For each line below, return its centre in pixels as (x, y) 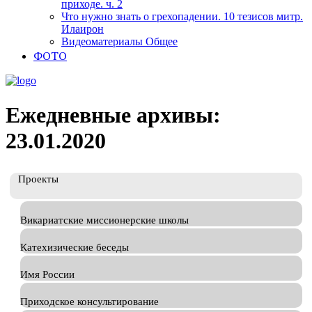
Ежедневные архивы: (113, 115)
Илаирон (83, 29)
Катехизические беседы (75, 248)
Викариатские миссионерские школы (104, 220)
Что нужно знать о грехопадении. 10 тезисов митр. (182, 17)
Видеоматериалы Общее (119, 42)
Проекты (38, 179)
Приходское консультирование (89, 302)
